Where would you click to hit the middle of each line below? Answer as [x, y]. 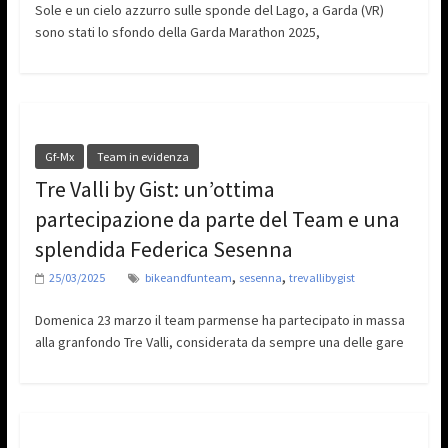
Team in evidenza [142, 157]
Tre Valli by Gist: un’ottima [154, 189]
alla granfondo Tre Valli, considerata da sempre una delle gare [219, 342]
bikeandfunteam [188, 278]
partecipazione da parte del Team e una [217, 219]
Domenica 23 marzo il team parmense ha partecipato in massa [219, 320]
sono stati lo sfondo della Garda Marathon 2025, [177, 32]
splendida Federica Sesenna [163, 249]
